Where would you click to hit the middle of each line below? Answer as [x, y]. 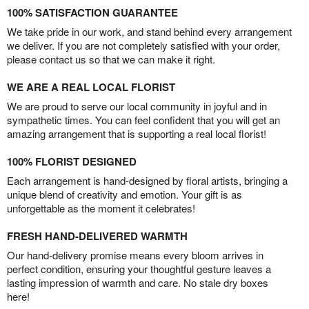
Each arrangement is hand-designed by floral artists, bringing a [147, 181]
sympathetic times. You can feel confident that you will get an [143, 120]
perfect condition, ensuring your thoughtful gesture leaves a [139, 269]
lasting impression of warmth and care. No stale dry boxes [138, 283]
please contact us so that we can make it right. [111, 59]
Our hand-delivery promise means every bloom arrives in [135, 255]
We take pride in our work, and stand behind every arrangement [149, 32]
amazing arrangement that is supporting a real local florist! [137, 134]
